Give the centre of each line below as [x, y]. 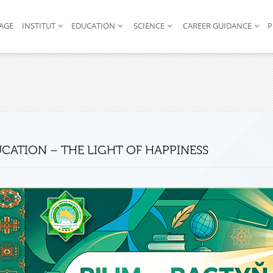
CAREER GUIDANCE [217, 26]
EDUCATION [93, 26]
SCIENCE [149, 26]
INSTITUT [38, 26]
